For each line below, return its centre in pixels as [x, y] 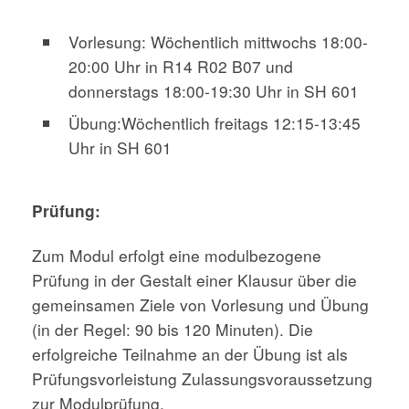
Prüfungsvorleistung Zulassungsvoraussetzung [202, 378]
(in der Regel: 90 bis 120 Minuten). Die [173, 329]
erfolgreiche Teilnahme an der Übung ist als [190, 353]
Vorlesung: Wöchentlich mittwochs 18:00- [218, 42]
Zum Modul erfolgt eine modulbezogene [177, 255]
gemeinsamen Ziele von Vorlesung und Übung [200, 304]
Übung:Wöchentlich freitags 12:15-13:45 [215, 123]
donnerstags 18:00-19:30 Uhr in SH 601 [214, 91]
